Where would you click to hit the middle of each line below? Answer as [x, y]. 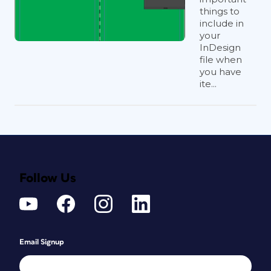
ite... [208, 84]
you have [220, 72]
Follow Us [48, 178]
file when [221, 60]
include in [222, 23]
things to [220, 11]
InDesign [220, 47]
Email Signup [42, 242]
